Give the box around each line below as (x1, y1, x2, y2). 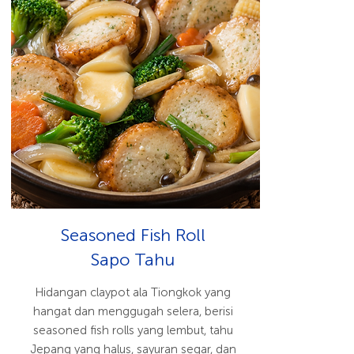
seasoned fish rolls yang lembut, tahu (32, 323, 233, 337)
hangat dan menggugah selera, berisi (32, 304, 233, 318)
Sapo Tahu (91, 249, 175, 270)
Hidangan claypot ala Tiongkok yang (35, 285, 231, 299)
